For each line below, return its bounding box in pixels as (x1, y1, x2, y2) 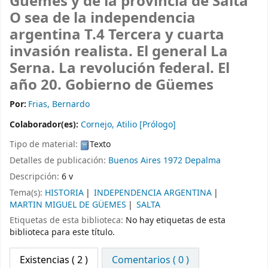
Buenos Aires (108, 154, 161, 167)
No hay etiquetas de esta (126, 214, 226, 227)
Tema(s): (10, 186, 45, 199)
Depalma (185, 154, 221, 167)
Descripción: (10, 170, 62, 183)
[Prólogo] (137, 118, 176, 132)
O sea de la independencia (10, 7, 196, 29)
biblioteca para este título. (10, 226, 115, 239)
